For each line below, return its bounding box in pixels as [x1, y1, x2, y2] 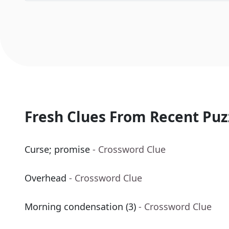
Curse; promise [25, 143, 90, 156]
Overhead [25, 172, 66, 185]
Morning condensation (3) [25, 200, 136, 213]
